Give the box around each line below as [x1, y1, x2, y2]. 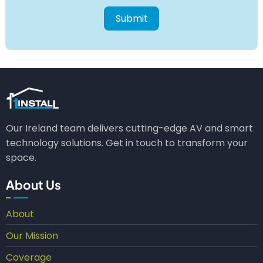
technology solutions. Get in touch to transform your [6, 136, 248, 150]
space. [6, 150, 36, 164]
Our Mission [6, 229, 58, 243]
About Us [6, 176, 61, 193]
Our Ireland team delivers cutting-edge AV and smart [6, 121, 253, 135]
